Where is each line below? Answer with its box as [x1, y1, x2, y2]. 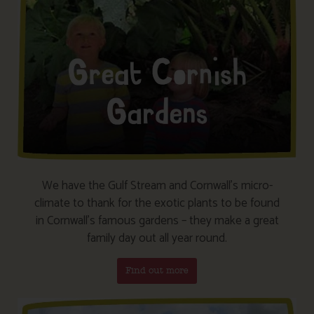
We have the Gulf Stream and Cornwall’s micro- [41, 175, 273, 196]
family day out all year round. [87, 228, 227, 248]
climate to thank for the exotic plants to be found [34, 193, 280, 213]
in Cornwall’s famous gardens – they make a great [35, 210, 279, 231]
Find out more [125, 266, 189, 275]
